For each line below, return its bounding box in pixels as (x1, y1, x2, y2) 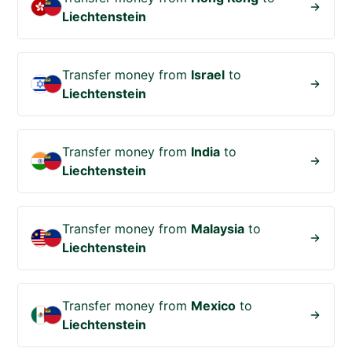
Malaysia (191, 221, 245, 237)
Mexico (191, 298, 236, 314)
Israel (191, 67, 225, 83)
